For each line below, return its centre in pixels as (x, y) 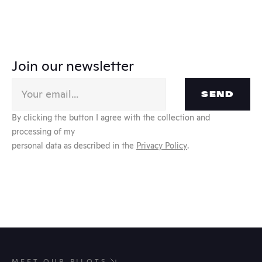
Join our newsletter (73, 65)
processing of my (43, 131)
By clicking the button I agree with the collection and (111, 117)
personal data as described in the (74, 145)
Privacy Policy (162, 145)
